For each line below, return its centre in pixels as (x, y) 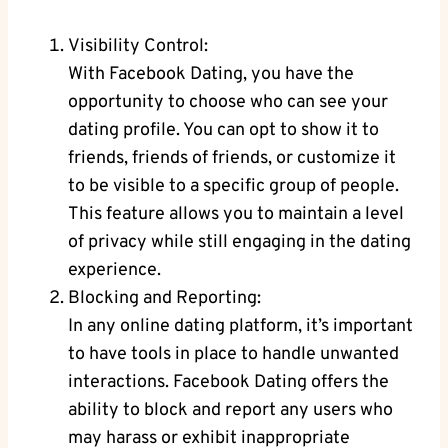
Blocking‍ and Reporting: (164, 299)
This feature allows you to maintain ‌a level (236, 215)
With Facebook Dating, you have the (211, 75)
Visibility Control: (138, 47)
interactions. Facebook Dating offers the (228, 383)
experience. (114, 271)
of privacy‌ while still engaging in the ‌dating (239, 243)
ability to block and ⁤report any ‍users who (230, 411)
